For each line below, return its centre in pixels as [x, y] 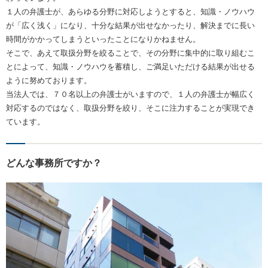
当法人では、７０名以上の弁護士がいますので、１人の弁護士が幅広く [130, 94]
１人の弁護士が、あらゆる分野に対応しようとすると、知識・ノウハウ [130, 11]
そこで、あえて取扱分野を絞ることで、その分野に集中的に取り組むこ [130, 53]
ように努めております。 [49, 80]
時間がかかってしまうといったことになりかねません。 [103, 39]
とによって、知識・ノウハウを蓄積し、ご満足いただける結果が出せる [130, 66]
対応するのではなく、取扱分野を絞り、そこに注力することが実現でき [130, 108]
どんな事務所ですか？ [54, 163]
